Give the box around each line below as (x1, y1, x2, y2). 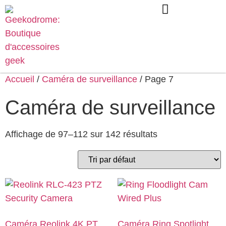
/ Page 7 (137, 74, 174, 84)
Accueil (5, 74, 34, 84)
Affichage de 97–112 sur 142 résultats (5, 129, 157, 139)
